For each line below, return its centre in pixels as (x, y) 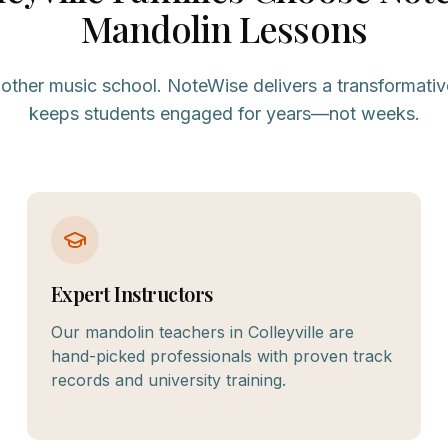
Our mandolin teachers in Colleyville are (202, 332)
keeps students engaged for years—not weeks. (224, 113)
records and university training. (168, 380)
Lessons (299, 28)
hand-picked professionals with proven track (221, 356)
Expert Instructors (131, 293)
